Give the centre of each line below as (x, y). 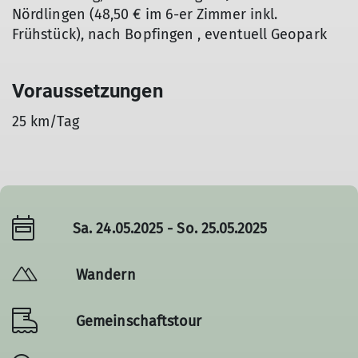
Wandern (106, 274)
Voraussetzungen (88, 91)
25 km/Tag (46, 121)
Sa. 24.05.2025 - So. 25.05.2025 (170, 228)
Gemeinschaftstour (139, 321)
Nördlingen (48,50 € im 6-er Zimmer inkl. (145, 14)
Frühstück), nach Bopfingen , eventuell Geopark (169, 34)
